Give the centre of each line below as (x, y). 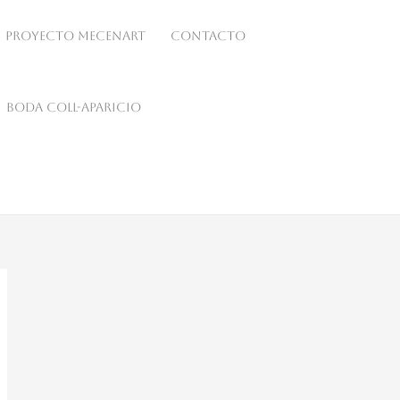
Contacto (208, 36)
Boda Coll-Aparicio (74, 107)
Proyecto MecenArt (76, 36)
